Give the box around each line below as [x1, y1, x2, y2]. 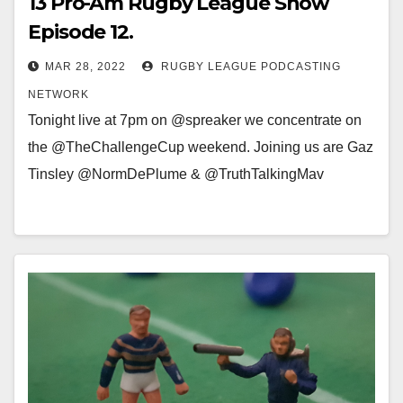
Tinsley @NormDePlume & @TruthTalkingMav [28, 166, 324, 182]
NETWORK [28, 88, 89, 101]
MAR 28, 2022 [45, 60, 126, 73]
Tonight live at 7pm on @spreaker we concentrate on [28, 112, 362, 128]
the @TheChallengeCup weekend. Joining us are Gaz [28, 139, 373, 155]
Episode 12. [28, 20, 133, 44]
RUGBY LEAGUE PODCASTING [157, 60, 341, 73]
